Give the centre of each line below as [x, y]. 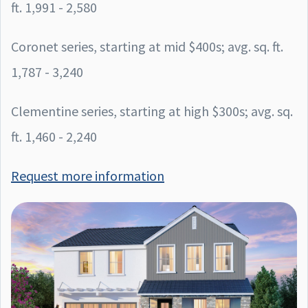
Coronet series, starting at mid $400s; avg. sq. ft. [147, 46]
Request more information [88, 175]
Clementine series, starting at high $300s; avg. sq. [152, 111]
